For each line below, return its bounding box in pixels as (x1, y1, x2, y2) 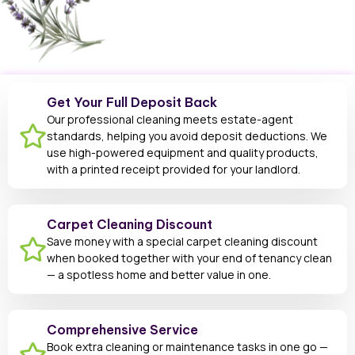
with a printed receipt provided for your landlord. (47, 162, 300, 177)
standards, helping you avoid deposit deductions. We (47, 128, 327, 144)
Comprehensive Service (47, 322, 198, 338)
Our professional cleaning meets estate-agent (47, 112, 293, 128)
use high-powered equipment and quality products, (47, 145, 319, 161)
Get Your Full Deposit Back (47, 94, 217, 111)
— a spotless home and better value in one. (47, 267, 271, 283)
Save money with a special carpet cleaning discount (47, 234, 318, 250)
